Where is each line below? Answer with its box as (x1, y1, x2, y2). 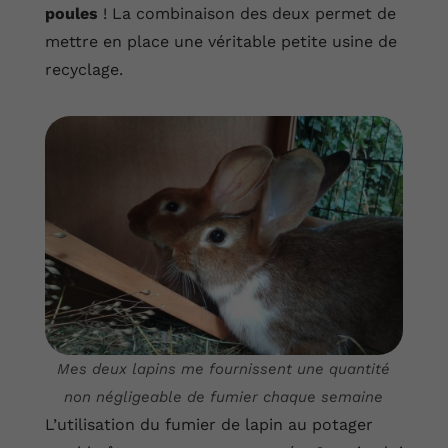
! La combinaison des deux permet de (97, 4, 396, 24)
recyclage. (44, 60, 123, 80)
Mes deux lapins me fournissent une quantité (57, 360, 391, 379)
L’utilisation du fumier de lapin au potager (44, 415, 373, 435)
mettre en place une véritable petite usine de (44, 32, 397, 52)
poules (44, 4, 98, 24)
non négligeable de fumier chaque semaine (64, 388, 384, 407)
